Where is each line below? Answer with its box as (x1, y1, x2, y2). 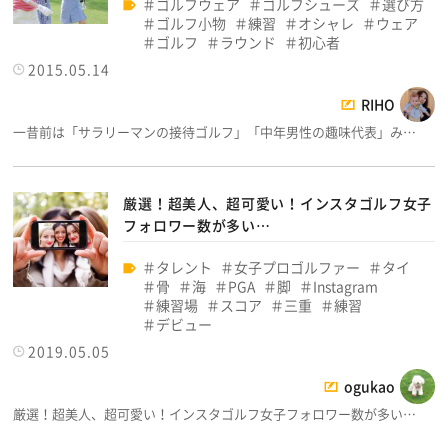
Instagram (313, 275, 379, 296)
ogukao (343, 375, 395, 396)
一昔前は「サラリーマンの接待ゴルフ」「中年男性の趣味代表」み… (13, 121, 417, 141)
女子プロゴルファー (234, 256, 361, 277)
